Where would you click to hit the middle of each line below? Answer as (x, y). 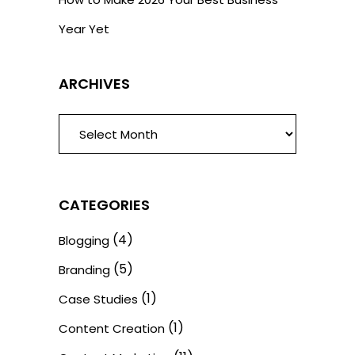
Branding (84, 270)
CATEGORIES (104, 205)
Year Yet (84, 29)
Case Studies (98, 299)
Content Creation (112, 328)
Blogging (84, 240)
